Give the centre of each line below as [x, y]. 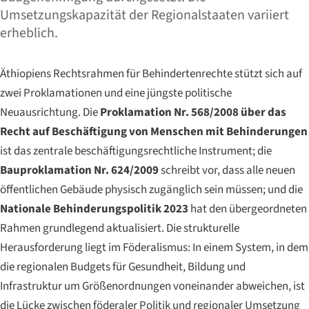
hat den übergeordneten [248, 209]
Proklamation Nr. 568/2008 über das [193, 112]
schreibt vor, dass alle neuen [227, 170]
